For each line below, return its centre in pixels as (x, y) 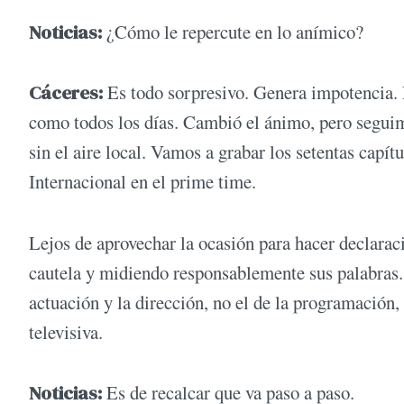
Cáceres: (66, 93)
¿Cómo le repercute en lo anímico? (233, 31)
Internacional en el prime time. (142, 182)
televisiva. (66, 331)
